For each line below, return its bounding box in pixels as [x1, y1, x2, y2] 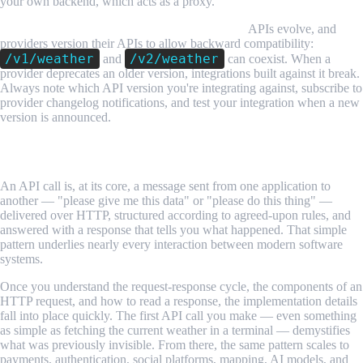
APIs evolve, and [246, 22, 336, 36]
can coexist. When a [224, 52, 331, 66]
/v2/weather [130, 51, 220, 67]
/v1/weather [5, 51, 95, 67]
